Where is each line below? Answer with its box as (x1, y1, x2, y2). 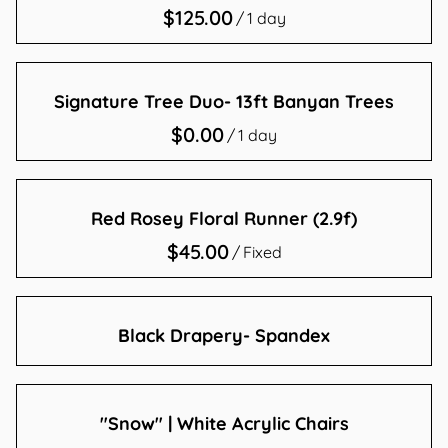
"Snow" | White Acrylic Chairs (99, 412, 349, 435)
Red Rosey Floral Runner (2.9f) (91, 207, 357, 230)
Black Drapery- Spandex (118, 324, 330, 347)
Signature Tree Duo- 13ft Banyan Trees (54, 90, 394, 113)
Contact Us (32, 34, 123, 57)
